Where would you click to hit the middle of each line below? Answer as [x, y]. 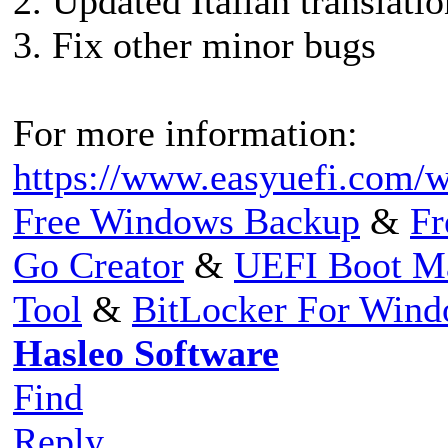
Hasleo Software [146, 352]
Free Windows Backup [186, 220]
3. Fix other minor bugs [194, 44]
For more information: [185, 132]
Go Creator [98, 264]
